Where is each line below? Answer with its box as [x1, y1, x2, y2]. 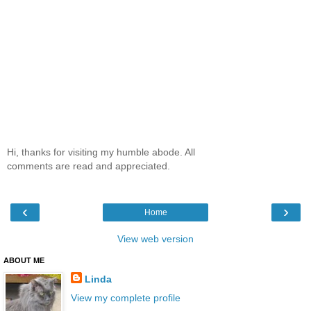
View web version [117, 233, 194, 245]
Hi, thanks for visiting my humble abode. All [7, 146, 195, 158]
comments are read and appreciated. [7, 160, 170, 171]
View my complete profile [70, 292, 180, 304]
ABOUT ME [3, 256, 44, 265]
